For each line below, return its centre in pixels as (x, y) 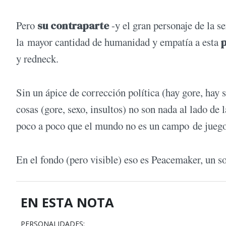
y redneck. (37, 58)
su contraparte (73, 25)
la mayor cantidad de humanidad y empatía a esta (119, 42)
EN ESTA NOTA (68, 202)
